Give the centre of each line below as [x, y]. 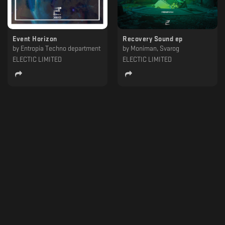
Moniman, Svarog [155, 48]
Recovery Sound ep [153, 39]
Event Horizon [35, 39]
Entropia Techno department [61, 48]
